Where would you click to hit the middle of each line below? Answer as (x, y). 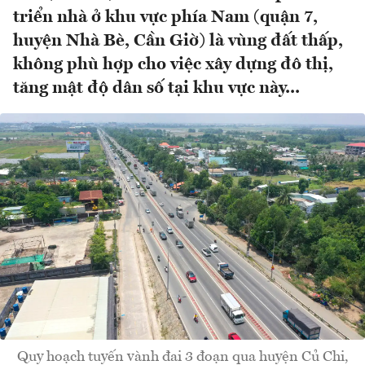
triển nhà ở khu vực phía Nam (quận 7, (165, 18)
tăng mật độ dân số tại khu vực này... (156, 89)
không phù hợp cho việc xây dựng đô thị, (173, 65)
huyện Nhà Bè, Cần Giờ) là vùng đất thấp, (178, 42)
